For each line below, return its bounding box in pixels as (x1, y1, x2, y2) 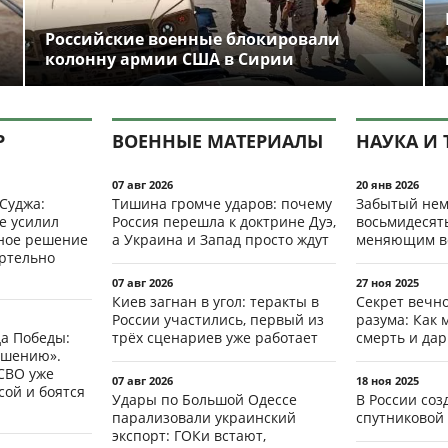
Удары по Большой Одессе (112, 389, 297, 409)
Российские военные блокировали (44, 27, 340, 50)
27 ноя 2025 (356, 274, 419, 290)
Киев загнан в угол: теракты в (112, 291, 319, 311)
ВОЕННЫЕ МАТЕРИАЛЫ (112, 128, 323, 153)
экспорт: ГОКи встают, (112, 425, 266, 445)
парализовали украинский (112, 407, 296, 427)
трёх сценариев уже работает (112, 327, 318, 347)
